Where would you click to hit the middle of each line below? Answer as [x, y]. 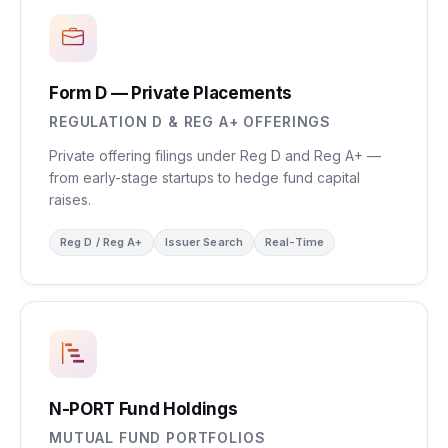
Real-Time [294, 242]
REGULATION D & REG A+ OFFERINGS [190, 121]
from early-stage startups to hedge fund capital [204, 177]
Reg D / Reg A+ [101, 242]
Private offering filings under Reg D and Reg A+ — [215, 155]
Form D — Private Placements [170, 93]
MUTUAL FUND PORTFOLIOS [157, 437]
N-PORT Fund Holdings [143, 409]
